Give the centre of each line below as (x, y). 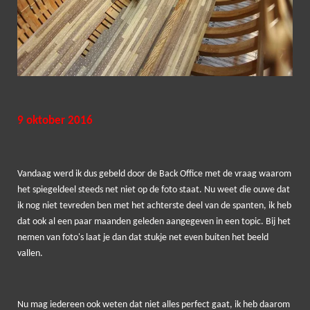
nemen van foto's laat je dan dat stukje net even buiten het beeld (143, 237)
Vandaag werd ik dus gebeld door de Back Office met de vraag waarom (154, 174)
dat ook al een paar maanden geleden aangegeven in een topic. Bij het (154, 221)
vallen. (30, 253)
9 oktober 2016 (55, 120)
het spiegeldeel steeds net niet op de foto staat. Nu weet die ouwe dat (154, 190)
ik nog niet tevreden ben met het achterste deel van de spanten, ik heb (154, 206)
